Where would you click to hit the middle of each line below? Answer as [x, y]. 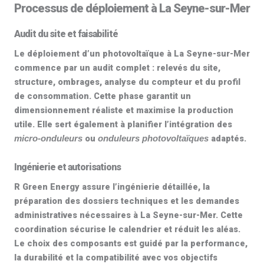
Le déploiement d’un [58, 54]
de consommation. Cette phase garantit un [103, 96]
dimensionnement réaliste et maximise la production [124, 110]
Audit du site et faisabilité [66, 34]
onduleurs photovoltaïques [153, 138]
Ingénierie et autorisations [67, 167]
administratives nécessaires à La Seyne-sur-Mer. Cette [128, 215]
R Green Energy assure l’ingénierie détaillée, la [112, 187]
